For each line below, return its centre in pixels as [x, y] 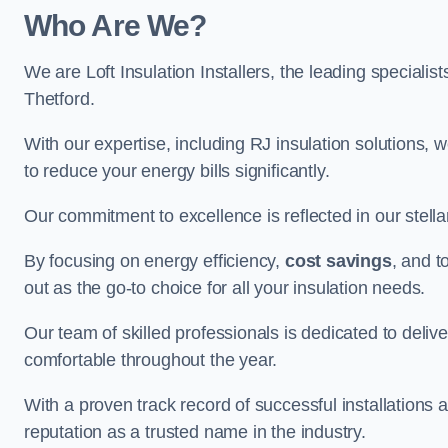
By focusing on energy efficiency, [154, 261]
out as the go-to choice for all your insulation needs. [225, 288]
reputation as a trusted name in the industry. [195, 432]
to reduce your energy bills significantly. [177, 171]
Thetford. [59, 99]
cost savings [338, 261]
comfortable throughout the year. [151, 360]
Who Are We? [115, 25]
